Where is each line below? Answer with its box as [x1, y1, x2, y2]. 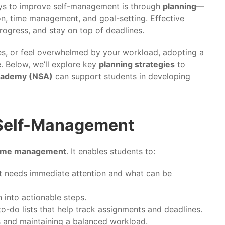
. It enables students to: [66, 146, 155, 156]
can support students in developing [53, 71, 190, 81]
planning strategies [99, 59, 175, 69]
